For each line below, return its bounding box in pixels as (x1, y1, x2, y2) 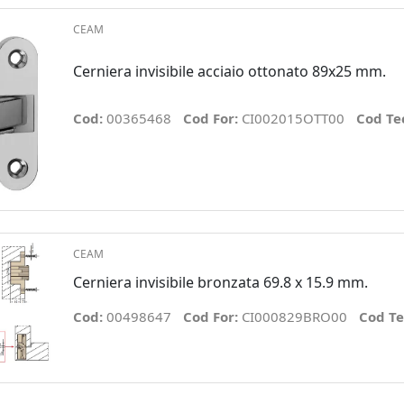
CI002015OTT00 (241, 109, 344, 128)
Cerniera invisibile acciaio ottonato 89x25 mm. (72, 60, 386, 81)
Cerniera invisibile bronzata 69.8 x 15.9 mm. (72, 272, 368, 293)
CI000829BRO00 (241, 308, 347, 326)
